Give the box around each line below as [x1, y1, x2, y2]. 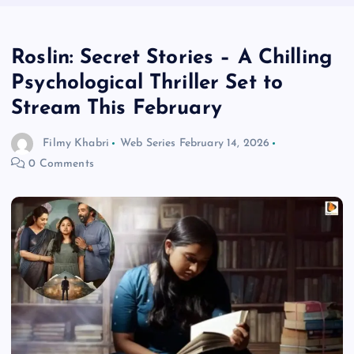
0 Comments [25, 158, 94, 171]
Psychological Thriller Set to [11, 73, 284, 95]
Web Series [120, 137, 176, 150]
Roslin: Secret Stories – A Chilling [11, 47, 333, 70]
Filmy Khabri [43, 137, 109, 150]
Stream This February [11, 98, 222, 120]
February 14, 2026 [179, 137, 270, 150]
